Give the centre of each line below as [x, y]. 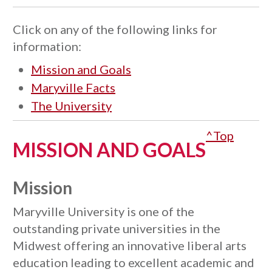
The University [71, 106]
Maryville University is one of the [104, 211]
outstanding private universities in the [117, 228]
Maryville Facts [73, 87]
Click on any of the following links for [115, 29]
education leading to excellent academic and [134, 262]
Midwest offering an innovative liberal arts [130, 245]
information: [48, 46]
